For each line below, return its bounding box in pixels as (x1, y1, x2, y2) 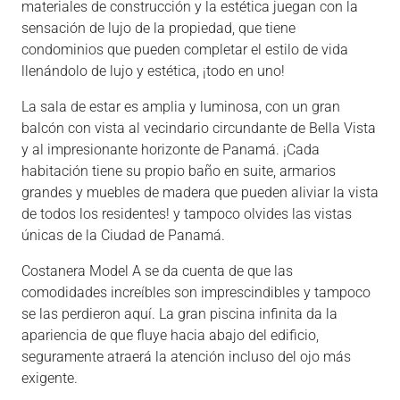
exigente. (21, 370, 78, 387)
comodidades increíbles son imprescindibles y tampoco (21, 284, 371, 301)
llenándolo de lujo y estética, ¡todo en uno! (21, 62, 285, 79)
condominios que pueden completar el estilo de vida (21, 41, 348, 58)
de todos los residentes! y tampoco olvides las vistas (21, 205, 352, 222)
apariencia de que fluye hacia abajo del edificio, (21, 327, 319, 344)
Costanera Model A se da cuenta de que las (21, 262, 293, 279)
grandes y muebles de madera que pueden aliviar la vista (21, 184, 379, 201)
